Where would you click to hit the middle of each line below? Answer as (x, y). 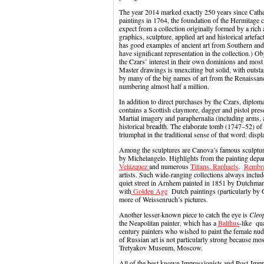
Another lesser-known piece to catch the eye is (184, 214)
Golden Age (149, 191)
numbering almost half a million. (166, 86)
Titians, (202, 166)
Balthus (229, 223)
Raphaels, (226, 166)
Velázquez (134, 166)
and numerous (170, 166)
